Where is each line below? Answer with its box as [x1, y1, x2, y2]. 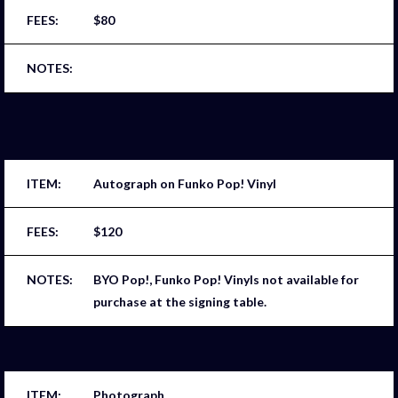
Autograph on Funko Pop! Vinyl [93, 175, 276, 191]
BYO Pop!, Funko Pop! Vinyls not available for [93, 272, 359, 288]
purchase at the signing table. [93, 294, 267, 310]
